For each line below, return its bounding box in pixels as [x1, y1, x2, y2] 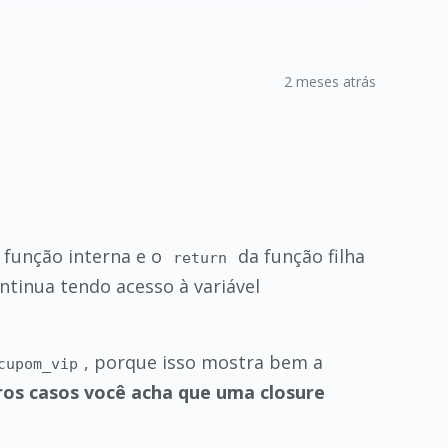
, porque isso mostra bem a [84, 350, 324, 374]
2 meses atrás [284, 72, 376, 91]
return [173, 249, 228, 267]
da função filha [233, 244, 366, 268]
